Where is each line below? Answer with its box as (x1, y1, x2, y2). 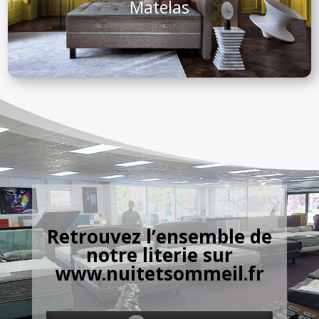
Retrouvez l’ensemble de (46, 223, 272, 249)
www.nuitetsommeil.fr (54, 260, 264, 286)
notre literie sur (85, 241, 233, 268)
